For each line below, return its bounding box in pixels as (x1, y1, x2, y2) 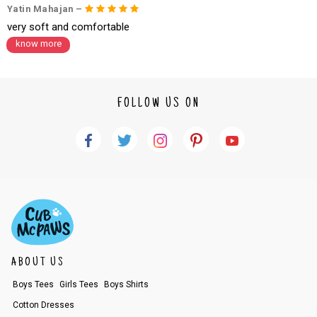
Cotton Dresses (12, 299, 74, 310)
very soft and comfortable (7, 21, 129, 34)
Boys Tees (12, 279, 54, 289)
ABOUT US (11, 255, 65, 269)
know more (15, 38, 62, 50)
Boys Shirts (103, 279, 149, 289)
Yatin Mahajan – (7, 4, 86, 15)
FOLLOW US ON (117, 97, 200, 112)
